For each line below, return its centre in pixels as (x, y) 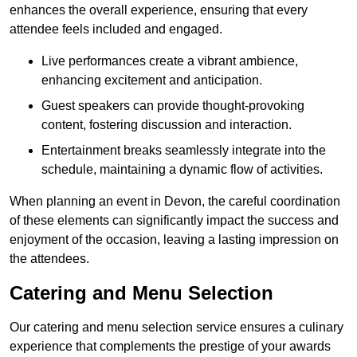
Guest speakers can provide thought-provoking (173, 106)
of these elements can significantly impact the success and (174, 221)
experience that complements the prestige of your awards (170, 347)
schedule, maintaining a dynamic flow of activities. (182, 170)
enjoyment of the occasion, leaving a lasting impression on (174, 240)
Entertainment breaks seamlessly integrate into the (184, 151)
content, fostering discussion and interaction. (167, 125)
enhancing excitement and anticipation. (152, 80)
